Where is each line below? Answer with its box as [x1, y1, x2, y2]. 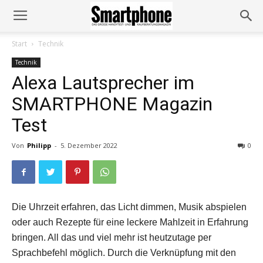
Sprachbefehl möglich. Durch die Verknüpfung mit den [12, 248, 236, 258]
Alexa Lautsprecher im [12, 72, 194, 94]
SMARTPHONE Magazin [12, 93, 213, 115]
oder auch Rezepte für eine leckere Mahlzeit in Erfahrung [12, 217, 248, 227]
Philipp [27, 141, 51, 150]
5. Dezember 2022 [60, 141, 117, 150]
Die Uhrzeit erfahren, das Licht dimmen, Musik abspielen [12, 202, 247, 212]
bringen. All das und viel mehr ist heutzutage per [12, 232, 211, 242]
